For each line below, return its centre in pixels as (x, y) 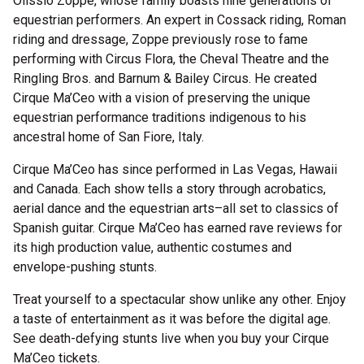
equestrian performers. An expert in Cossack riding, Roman (180, 20)
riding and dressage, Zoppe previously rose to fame (160, 39)
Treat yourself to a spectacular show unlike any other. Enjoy (180, 299)
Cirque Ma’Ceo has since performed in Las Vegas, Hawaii (175, 169)
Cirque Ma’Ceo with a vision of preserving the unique (162, 98)
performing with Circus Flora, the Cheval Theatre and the (171, 59)
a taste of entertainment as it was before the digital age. (172, 319)
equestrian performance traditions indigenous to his (160, 117)
